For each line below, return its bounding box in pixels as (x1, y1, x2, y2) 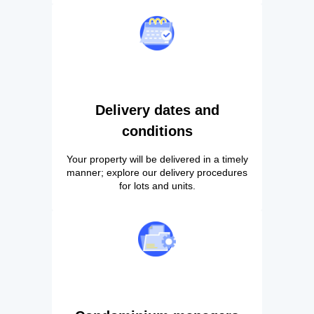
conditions (121, 123, 193, 139)
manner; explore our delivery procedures (67, 166, 247, 178)
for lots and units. (118, 179, 196, 191)
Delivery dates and (95, 102, 219, 118)
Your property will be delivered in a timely (66, 153, 248, 165)
